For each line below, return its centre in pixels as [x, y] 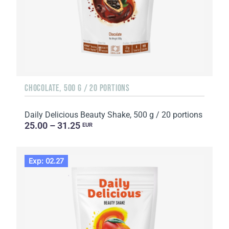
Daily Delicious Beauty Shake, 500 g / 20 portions [113, 115]
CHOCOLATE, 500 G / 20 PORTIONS [77, 88]
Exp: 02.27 [47, 161]
